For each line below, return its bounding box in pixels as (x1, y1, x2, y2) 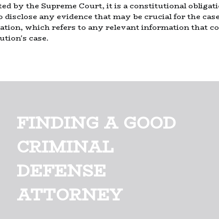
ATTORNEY (17, 182, 123, 207)
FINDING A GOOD (17, 110, 176, 135)
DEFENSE (17, 158, 106, 183)
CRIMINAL (17, 134, 113, 159)
